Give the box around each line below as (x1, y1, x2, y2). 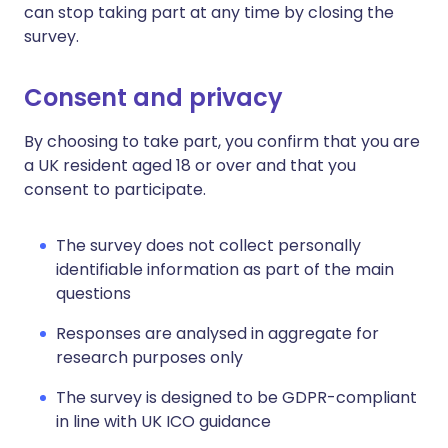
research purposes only (56, 346, 243, 370)
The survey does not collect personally (56, 234, 361, 258)
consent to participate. (24, 178, 206, 202)
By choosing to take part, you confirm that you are (24, 130, 420, 154)
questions (56, 282, 131, 306)
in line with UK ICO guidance (56, 410, 271, 434)
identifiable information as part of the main (56, 258, 394, 282)
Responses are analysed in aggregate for (56, 322, 379, 346)
